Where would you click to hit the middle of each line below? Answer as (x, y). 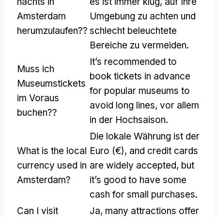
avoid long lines (122, 105)
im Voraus (38, 98)
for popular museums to (140, 91)
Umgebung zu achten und (143, 16)
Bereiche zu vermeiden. (139, 45)
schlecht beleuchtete (133, 31)
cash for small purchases (142, 194)
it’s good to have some (138, 180)
